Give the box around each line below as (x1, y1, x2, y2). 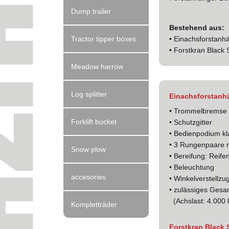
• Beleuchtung (169, 163, 214, 171)
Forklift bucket (71, 118, 117, 126)
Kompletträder (71, 200, 118, 209)
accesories (71, 173, 106, 181)
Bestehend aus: (169, 23, 224, 32)
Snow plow (71, 145, 106, 153)
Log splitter (71, 90, 107, 98)
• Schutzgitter (169, 118, 212, 126)
